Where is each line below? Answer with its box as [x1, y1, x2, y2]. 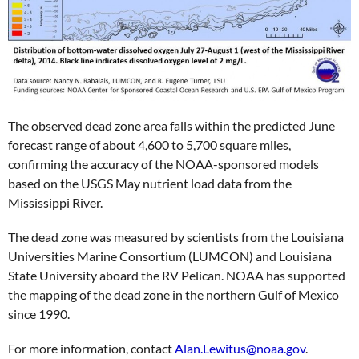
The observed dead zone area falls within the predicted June [8, 117, 335, 133]
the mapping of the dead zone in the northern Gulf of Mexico [8, 287, 339, 303]
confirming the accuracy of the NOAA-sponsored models [8, 155, 319, 171]
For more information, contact [8, 341, 175, 357]
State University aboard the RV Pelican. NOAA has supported [8, 268, 345, 284]
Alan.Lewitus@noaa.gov [175, 341, 305, 357]
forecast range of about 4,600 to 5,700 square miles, [8, 136, 291, 152]
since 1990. [8, 306, 70, 322]
